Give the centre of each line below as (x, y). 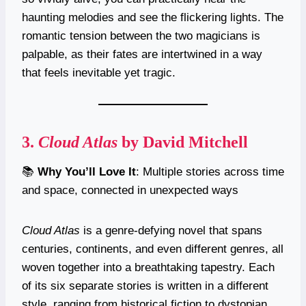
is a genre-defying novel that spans (171, 230)
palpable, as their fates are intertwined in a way (142, 54)
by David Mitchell (183, 142)
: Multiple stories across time (210, 171)
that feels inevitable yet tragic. (99, 72)
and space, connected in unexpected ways (130, 190)
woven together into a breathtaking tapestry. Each (148, 267)
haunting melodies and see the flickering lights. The (153, 17)
